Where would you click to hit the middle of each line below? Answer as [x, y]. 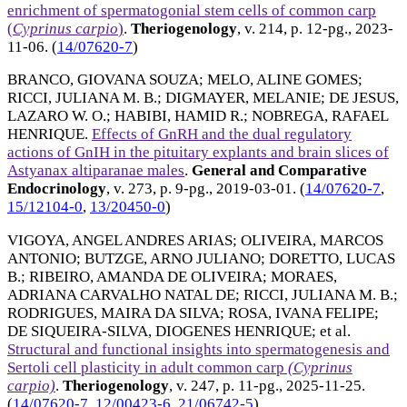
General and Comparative [278, 171]
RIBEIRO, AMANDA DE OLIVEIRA [146, 277]
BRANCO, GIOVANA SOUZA [103, 80]
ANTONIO [42, 259]
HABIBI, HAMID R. [179, 116]
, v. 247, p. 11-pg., [228, 386]
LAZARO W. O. [57, 116]
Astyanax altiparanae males [96, 171]
